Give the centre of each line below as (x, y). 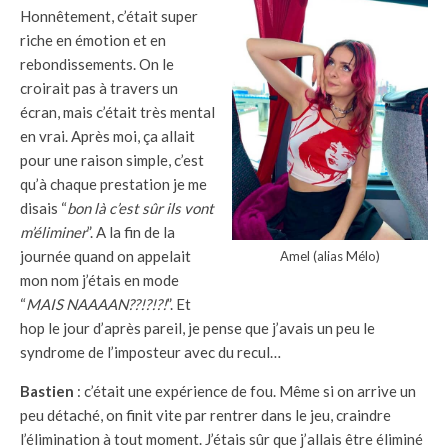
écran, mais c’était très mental (117, 112)
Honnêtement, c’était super (109, 16)
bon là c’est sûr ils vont (140, 208)
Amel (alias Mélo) (330, 256)
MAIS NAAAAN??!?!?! (96, 304)
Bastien (48, 391)
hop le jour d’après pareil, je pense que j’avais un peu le (197, 328)
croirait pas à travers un (99, 88)
